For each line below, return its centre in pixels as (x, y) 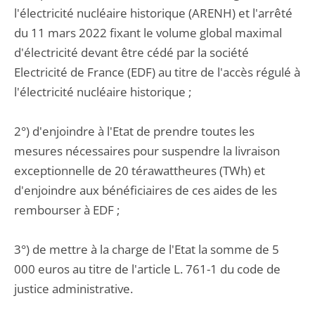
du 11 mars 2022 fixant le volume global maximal (148, 33)
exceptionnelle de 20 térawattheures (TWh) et (140, 171)
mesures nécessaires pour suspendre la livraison (147, 151)
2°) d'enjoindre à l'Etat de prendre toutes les (134, 131)
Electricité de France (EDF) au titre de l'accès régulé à (157, 72)
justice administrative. (73, 289)
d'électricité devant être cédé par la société (131, 52)
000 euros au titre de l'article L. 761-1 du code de (147, 269)
